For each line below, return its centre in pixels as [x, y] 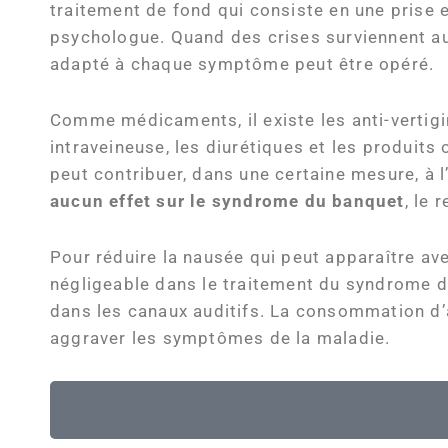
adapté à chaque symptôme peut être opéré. [242, 64]
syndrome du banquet [308, 201]
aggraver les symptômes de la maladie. [220, 338]
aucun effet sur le [128, 201]
